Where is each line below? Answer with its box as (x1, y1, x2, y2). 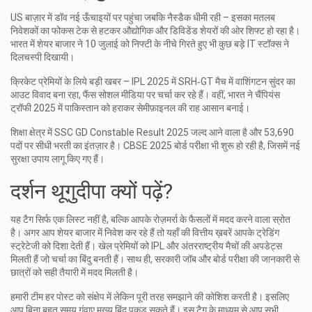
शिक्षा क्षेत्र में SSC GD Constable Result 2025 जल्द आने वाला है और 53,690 (10, 127, 294, 138)
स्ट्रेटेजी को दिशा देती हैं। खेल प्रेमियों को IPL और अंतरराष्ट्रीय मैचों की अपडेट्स (10, 240, 282, 251)
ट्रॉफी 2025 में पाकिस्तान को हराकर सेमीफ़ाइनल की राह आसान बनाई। (10, 102, 250, 114)
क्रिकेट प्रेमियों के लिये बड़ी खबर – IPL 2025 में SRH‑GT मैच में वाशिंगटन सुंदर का (10, 76, 295, 87)
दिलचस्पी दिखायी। (10, 52, 75, 63)
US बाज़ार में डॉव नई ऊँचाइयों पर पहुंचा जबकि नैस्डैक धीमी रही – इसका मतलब (10, 12, 275, 23)
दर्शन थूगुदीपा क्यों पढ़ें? (10, 179, 173, 203)
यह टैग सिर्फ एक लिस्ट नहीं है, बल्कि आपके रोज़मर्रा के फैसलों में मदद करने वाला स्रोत (10, 214, 290, 225)
